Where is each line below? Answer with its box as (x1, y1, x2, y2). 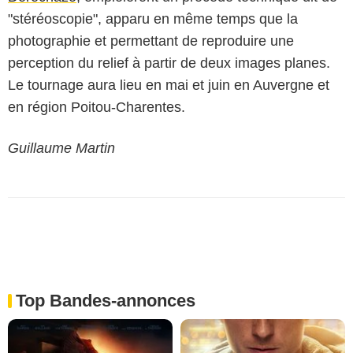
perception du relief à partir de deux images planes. (8, 54, 330, 71)
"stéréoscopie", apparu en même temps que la (8, 10, 298, 27)
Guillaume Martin (8, 139, 115, 156)
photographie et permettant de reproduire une (8, 32, 294, 49)
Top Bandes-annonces (16, 290, 195, 310)
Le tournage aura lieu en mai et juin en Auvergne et (8, 76, 329, 93)
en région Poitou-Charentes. (8, 98, 185, 115)
